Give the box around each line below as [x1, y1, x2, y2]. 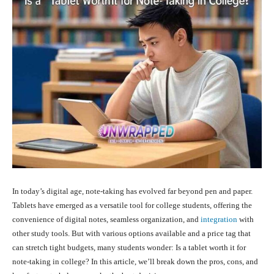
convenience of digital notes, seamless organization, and [12, 215, 201, 224]
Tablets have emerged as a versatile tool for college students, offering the [12, 201, 252, 210]
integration [201, 215, 237, 224]
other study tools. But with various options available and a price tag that [12, 229, 251, 239]
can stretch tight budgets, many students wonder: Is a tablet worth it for [12, 243, 246, 253]
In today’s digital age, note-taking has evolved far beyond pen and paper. [12, 187, 253, 196]
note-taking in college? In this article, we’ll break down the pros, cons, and [12, 257, 258, 267]
